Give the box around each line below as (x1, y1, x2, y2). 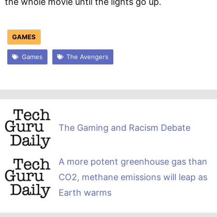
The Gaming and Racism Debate (58, 122, 190, 133)
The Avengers (66, 52, 108, 61)
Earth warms (58, 187, 111, 198)
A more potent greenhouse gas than (58, 156, 207, 167)
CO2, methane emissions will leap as (58, 171, 207, 182)
